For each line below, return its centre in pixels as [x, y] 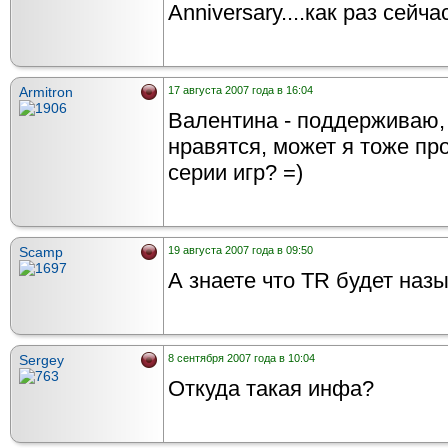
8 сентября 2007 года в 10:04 [241, 358]
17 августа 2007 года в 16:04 [240, 90]
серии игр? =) [235, 172]
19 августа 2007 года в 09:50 [240, 250]
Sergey [41, 360]
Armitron [46, 92]
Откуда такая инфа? [271, 388]
